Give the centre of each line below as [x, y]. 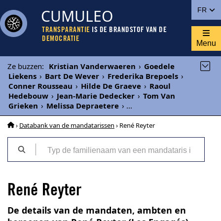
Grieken [23, 106]
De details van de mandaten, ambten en [97, 210]
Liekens [22, 76]
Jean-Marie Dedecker [96, 96]
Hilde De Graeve [111, 86]
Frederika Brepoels [143, 76]
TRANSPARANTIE [66, 30]
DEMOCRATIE [61, 39]
